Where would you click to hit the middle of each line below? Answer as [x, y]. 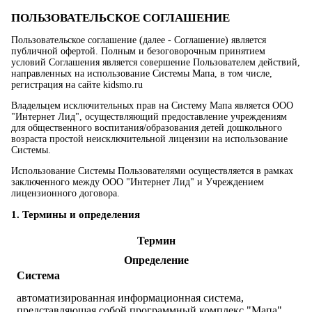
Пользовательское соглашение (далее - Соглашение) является [139, 40]
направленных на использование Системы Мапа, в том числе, [142, 73]
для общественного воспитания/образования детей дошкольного [147, 128]
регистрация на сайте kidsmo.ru [77, 85]
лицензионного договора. [65, 193]
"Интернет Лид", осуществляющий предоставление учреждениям [149, 117]
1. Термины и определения [76, 214]
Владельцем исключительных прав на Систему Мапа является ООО [152, 106]
